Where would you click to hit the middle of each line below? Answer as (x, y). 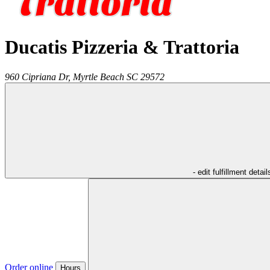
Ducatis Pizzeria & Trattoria (122, 47)
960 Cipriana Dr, (38, 77)
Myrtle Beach (99, 77)
